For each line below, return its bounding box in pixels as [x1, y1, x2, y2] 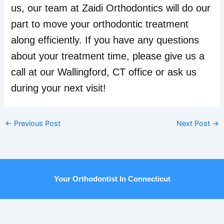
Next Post [176, 119, 212, 128]
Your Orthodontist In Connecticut [53, 174, 170, 183]
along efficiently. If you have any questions [11, 34, 199, 45]
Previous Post [11, 119, 60, 128]
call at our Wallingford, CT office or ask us [11, 66, 197, 77]
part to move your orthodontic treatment [11, 18, 189, 29]
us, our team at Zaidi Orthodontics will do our [11, 2, 211, 13]
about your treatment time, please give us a [11, 50, 205, 61]
